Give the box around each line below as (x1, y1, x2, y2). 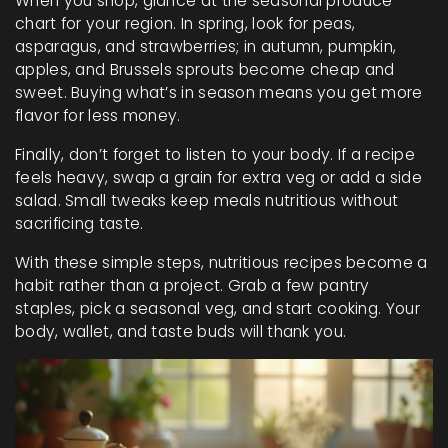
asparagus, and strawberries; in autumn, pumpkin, (15, 36, 397, 57)
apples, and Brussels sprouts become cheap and (15, 59, 395, 80)
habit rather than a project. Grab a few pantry (15, 275, 370, 296)
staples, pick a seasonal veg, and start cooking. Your (15, 298, 420, 319)
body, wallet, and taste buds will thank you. (15, 321, 347, 342)
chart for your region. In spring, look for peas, (15, 13, 356, 34)
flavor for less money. (15, 105, 181, 126)
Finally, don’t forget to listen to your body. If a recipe (15, 144, 416, 165)
